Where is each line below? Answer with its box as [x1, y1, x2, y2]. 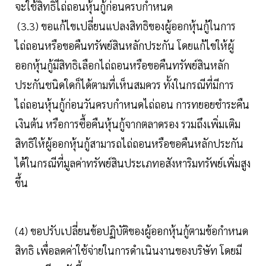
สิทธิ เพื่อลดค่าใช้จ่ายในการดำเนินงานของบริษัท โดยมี [15, 243, 242, 258]
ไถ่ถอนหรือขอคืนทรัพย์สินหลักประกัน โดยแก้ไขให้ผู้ [15, 39, 234, 53]
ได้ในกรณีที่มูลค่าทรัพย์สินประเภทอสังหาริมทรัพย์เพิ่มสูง [15, 156, 251, 170]
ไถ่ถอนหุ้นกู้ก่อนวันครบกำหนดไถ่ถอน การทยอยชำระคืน [15, 97, 249, 112]
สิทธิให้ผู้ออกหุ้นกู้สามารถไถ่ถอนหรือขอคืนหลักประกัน [15, 137, 243, 151]
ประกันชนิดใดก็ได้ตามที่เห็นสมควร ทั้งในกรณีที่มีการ [15, 78, 234, 92]
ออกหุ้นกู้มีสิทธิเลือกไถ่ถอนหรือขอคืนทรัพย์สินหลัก [15, 58, 229, 72]
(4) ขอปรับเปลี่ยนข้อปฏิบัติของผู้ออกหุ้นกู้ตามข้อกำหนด [15, 224, 248, 238]
